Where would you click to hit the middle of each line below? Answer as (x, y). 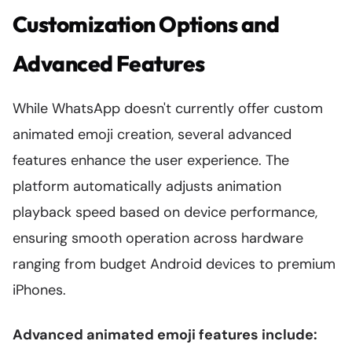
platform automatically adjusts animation (147, 186)
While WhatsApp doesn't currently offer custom (168, 108)
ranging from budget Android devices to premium (174, 264)
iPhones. (39, 290)
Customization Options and (146, 24)
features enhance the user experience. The (151, 160)
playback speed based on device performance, (165, 212)
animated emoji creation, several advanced (152, 134)
